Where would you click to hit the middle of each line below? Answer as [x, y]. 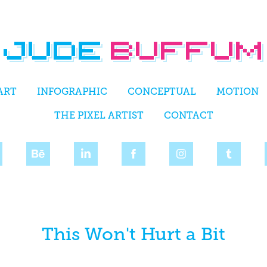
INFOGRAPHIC [72, 92]
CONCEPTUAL [162, 92]
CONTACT [188, 116]
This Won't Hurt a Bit [133, 234]
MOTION [237, 92]
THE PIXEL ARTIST [99, 116]
